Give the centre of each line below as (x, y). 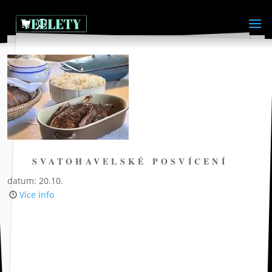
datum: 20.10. (35, 181)
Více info (36, 195)
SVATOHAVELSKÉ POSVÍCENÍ (130, 161)
